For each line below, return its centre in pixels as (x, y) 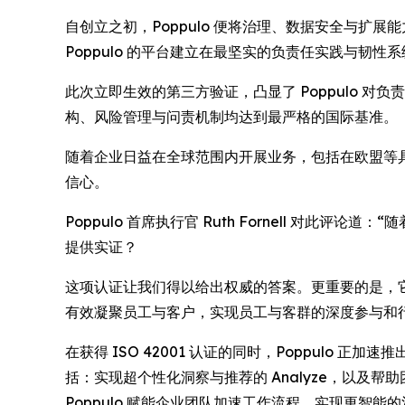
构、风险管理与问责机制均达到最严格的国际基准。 (231, 116)
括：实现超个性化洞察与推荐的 (168, 377)
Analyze (299, 377)
